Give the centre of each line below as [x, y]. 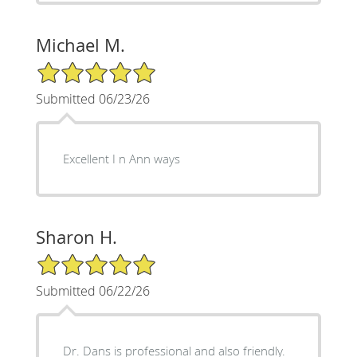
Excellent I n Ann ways [121, 158]
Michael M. [80, 45]
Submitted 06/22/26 [92, 290]
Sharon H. [76, 237]
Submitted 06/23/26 [92, 98]
